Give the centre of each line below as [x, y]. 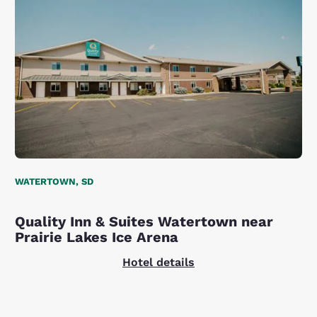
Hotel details [158, 262]
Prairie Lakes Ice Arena [97, 237]
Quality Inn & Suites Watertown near [144, 221]
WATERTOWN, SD [54, 182]
